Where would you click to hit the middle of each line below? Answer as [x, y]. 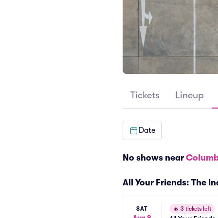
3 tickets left [195, 209]
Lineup [190, 95]
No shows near [154, 158]
